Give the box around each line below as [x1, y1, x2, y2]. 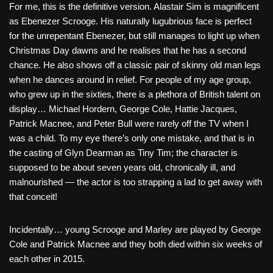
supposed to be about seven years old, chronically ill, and [9, 162, 235, 173]
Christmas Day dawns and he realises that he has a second [9, 45, 246, 56]
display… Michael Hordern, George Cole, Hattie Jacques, [9, 104, 237, 115]
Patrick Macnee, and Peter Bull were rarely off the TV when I [9, 118, 249, 129]
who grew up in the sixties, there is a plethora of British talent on [9, 89, 260, 100]
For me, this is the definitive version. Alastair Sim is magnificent [9, 1, 259, 12]
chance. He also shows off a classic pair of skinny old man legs [9, 60, 261, 71]
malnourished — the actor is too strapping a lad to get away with [9, 177, 262, 188]
